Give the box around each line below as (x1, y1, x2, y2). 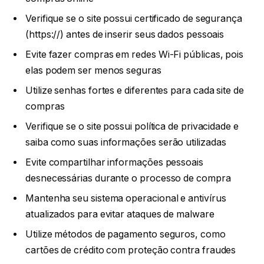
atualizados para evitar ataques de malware (25, 208, 214, 220)
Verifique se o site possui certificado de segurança (25, 12, 242, 24)
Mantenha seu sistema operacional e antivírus (25, 192, 226, 204)
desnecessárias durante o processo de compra (25, 172, 231, 184)
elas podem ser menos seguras (25, 64, 161, 76)
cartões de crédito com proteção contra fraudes (25, 244, 236, 256)
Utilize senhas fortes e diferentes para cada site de (25, 84, 244, 96)
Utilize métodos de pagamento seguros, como (25, 228, 226, 240)
